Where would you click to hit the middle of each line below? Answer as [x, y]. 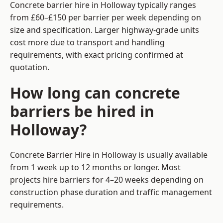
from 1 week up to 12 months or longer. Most [95, 167]
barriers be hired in [82, 111]
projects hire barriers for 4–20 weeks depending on [107, 180]
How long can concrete [95, 93]
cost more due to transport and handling [87, 43]
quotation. [30, 67]
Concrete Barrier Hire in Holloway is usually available [109, 155]
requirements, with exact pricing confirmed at [97, 55]
